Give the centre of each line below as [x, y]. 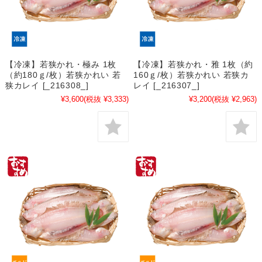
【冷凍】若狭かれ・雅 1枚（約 [194, 65]
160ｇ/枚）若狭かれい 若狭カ [191, 75]
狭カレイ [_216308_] [47, 86]
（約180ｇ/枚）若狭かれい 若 [63, 75]
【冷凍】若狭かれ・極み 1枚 [61, 65]
